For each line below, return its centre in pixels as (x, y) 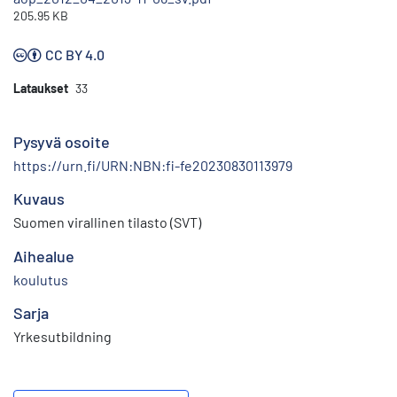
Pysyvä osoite (62, 142)
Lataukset (41, 89)
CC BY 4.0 (75, 55)
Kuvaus (39, 199)
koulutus (41, 280)
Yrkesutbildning (62, 337)
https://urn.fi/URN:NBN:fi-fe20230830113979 (153, 166)
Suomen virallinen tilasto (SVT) (107, 222)
